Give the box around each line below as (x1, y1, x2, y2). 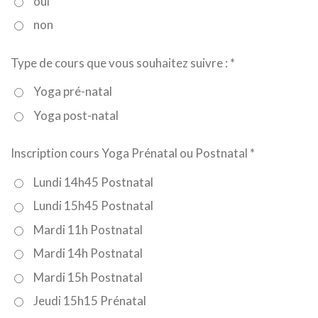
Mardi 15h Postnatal (33, 269, 143, 285)
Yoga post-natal (33, 107, 119, 123)
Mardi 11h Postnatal (33, 221, 143, 237)
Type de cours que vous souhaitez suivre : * (11, 55, 235, 70)
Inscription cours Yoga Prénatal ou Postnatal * (11, 146, 255, 161)
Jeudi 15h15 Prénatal (33, 292, 146, 308)
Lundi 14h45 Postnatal (33, 175, 153, 190)
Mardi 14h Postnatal (33, 246, 143, 261)
